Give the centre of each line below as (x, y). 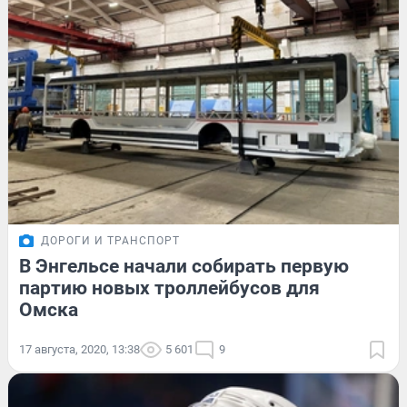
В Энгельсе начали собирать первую (184, 266)
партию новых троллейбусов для (169, 288)
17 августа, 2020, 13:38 (79, 349)
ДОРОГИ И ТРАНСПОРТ (110, 240)
